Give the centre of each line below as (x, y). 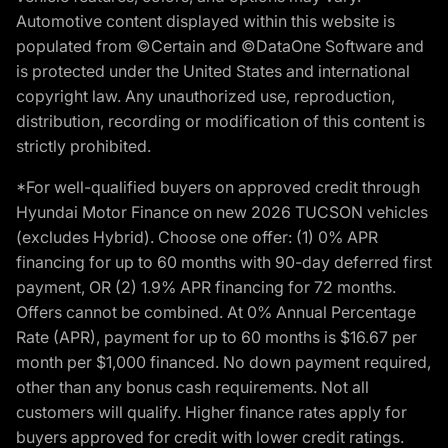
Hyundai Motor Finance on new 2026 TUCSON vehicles (222, 211)
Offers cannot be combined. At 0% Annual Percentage (216, 311)
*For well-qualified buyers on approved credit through (218, 186)
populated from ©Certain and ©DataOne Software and (220, 45)
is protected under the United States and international (213, 70)
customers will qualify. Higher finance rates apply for (211, 411)
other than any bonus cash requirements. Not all (192, 386)
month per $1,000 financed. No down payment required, (223, 361)
